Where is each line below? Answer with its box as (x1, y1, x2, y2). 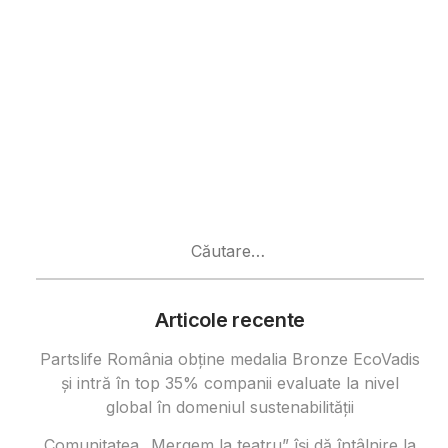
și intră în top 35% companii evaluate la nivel (60, 373, 399, 394)
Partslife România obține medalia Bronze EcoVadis (39, 349, 420, 370)
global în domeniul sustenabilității (105, 397, 354, 418)
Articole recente (154, 308, 306, 333)
